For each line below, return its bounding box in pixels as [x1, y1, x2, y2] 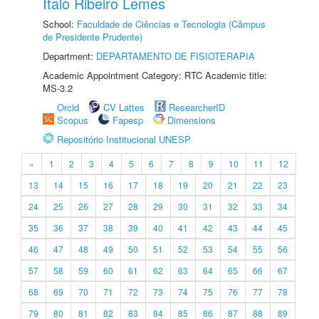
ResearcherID [169, 100, 225, 114]
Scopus [57, 113, 88, 127]
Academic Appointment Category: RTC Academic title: [43, 68, 267, 82]
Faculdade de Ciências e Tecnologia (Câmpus [77, 17, 266, 31]
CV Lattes [103, 100, 145, 114]
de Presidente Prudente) [43, 30, 142, 43]
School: [43, 17, 77, 31]
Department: [43, 49, 96, 63]
